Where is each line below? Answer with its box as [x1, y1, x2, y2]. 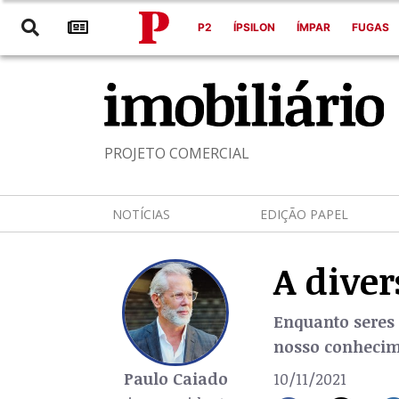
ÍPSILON [232, 20, 275, 34]
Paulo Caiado [123, 368, 228, 389]
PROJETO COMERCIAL [104, 143, 249, 163]
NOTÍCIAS [112, 205, 170, 223]
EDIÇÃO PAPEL [259, 205, 348, 223]
